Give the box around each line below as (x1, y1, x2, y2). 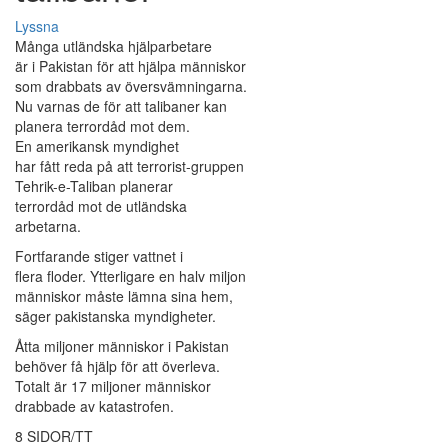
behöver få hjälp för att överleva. (15, 356, 220, 377)
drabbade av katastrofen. (15, 396, 174, 417)
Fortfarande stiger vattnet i (15, 246, 183, 267)
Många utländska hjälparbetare (15, 36, 212, 57)
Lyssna (15, 16, 59, 37)
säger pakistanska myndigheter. (15, 306, 216, 327)
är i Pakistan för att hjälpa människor (15, 56, 246, 77)
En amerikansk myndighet (15, 136, 179, 157)
